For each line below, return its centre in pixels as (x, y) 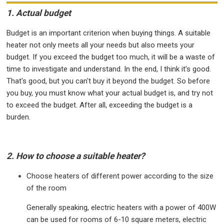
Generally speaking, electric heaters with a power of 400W (121, 208)
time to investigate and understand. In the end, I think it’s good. (109, 69)
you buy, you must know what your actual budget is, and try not (110, 93)
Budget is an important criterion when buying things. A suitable (109, 33)
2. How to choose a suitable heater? (76, 156)
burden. (19, 117)
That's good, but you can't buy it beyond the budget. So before (108, 81)
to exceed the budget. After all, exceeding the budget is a (100, 105)
